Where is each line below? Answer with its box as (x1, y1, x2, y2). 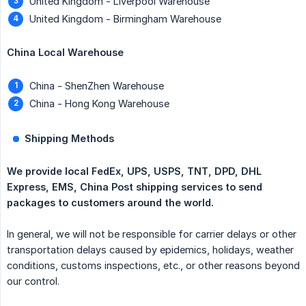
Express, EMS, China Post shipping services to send (7, 181, 262, 193)
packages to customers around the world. (7, 197, 214, 209)
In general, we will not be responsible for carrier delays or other (7, 228, 296, 240)
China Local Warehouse (7, 46, 124, 59)
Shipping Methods (25, 133, 114, 145)
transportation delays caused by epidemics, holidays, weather (7, 244, 294, 256)
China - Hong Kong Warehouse (29, 98, 169, 110)
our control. (7, 275, 59, 288)
